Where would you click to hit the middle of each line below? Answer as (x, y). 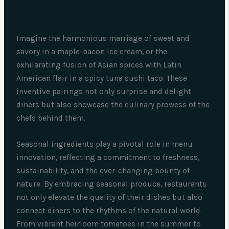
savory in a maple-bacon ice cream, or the (92, 52)
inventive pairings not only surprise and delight (104, 92)
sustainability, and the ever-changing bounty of (103, 171)
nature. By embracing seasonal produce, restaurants (112, 184)
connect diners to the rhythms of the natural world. (109, 211)
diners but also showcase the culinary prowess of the (113, 105)
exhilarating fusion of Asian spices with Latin (99, 65)
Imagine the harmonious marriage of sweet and (103, 39)
